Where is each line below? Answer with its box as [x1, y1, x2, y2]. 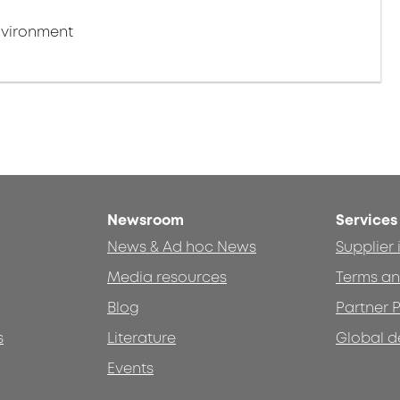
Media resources [107, 268, 227, 288]
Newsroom [107, 211, 184, 231]
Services [336, 211, 397, 231]
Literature [107, 329, 176, 349]
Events [107, 359, 154, 379]
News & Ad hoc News [107, 237, 256, 258]
